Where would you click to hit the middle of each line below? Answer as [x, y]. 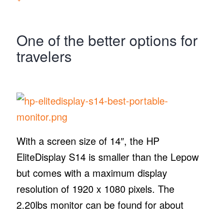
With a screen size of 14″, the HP [88, 140]
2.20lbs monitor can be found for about [100, 204]
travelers [44, 56]
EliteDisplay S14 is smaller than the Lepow [107, 156]
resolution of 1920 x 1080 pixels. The [95, 188]
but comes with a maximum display [92, 172]
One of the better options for [107, 40]
